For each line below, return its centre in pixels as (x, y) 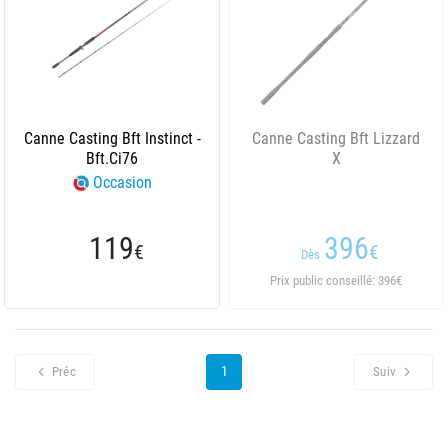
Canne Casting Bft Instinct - (112, 138)
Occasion (122, 182)
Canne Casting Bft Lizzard (336, 138)
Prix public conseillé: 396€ (336, 280)
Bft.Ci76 (112, 158)
